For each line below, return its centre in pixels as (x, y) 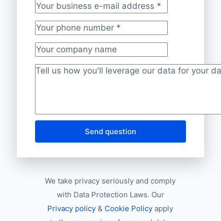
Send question (110, 131)
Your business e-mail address (94, 13)
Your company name (75, 56)
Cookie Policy (129, 208)
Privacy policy (72, 208)
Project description (72, 78)
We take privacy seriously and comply (110, 181)
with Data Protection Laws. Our (110, 194)
